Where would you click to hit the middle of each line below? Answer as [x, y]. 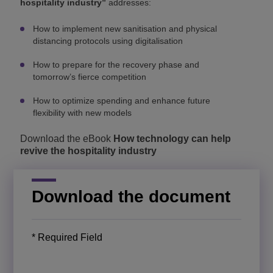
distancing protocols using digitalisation [108, 41]
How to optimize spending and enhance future [122, 101]
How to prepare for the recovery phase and [116, 65]
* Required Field [67, 237]
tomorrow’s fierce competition [90, 77]
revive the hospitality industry [88, 151]
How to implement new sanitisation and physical [125, 29]
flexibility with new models [82, 113]
